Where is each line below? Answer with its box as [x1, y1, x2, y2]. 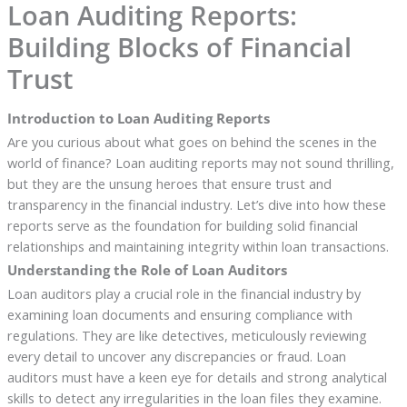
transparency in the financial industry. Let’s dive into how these [6, 195, 386, 214]
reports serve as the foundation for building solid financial [6, 216, 358, 235]
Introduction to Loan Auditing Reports [6, 109, 270, 128]
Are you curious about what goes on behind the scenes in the [6, 133, 377, 152]
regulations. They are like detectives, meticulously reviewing [6, 326, 367, 345]
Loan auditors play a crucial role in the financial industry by [6, 284, 361, 303]
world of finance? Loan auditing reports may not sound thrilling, [6, 154, 394, 173]
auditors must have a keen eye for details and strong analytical [6, 368, 387, 387]
